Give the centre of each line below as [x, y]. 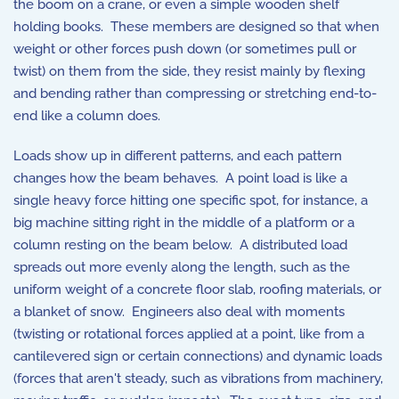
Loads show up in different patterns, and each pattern [178, 156]
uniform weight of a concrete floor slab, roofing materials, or [197, 289]
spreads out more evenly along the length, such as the [182, 267]
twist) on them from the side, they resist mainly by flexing [189, 71]
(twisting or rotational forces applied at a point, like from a [189, 334]
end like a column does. [87, 116]
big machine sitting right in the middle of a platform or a [184, 223]
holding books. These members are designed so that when [196, 27]
